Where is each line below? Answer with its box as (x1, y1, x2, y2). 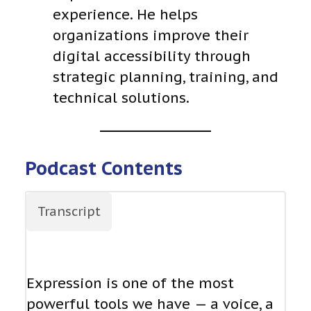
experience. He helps (53, 5, 198, 24)
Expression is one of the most (26, 274, 234, 293)
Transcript (37, 203, 101, 220)
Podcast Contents (25, 155, 183, 180)
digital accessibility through (53, 47, 251, 65)
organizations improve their (53, 26, 249, 44)
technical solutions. (53, 88, 190, 107)
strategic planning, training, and (53, 67, 278, 86)
